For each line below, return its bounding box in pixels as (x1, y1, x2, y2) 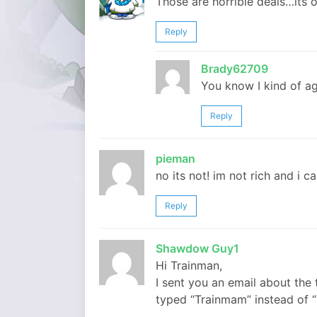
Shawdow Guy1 (156, 241, 239, 255)
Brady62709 (201, 62, 268, 76)
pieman (156, 151, 195, 166)
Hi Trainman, (156, 258, 222, 272)
